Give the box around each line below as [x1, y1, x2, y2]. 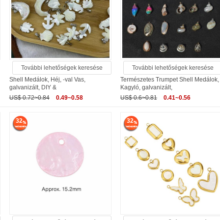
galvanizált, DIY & [9, 84, 56, 91]
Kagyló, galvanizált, [120, 84, 173, 91]
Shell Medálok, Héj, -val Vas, [9, 76, 85, 83]
